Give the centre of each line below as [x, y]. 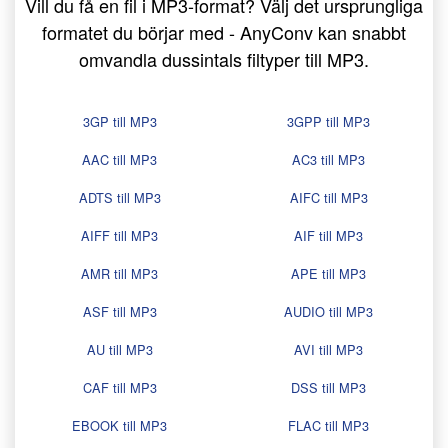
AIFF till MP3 [119, 236]
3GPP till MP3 [328, 122]
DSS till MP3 [328, 388]
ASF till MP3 [119, 312]
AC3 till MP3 [328, 160]
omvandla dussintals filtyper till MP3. [224, 59]
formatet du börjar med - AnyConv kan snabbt [224, 32]
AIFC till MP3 [328, 198]
